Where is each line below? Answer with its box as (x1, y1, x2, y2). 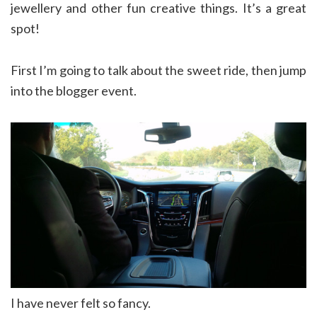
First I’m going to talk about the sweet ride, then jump (11, 62, 306, 78)
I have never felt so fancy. (11, 295, 151, 311)
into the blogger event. (11, 82, 137, 98)
